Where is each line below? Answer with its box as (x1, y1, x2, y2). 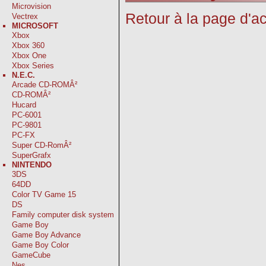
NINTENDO (12, 160, 52, 169)
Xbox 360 (12, 41, 45, 50)
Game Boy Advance (12, 230, 81, 239)
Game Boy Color (12, 240, 69, 249)
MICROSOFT (12, 21, 58, 30)
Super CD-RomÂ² (12, 141, 71, 150)
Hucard (12, 100, 36, 109)
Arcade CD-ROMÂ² (12, 80, 77, 89)
